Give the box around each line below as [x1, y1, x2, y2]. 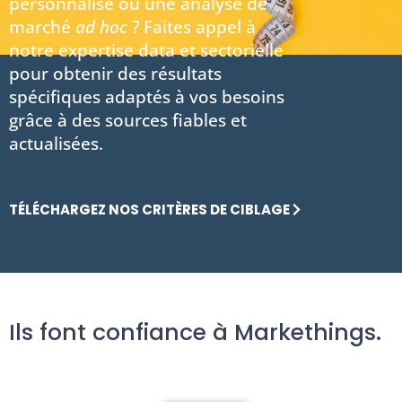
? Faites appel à [127, 15, 256, 39]
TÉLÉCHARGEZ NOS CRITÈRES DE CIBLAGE [9, 199, 290, 219]
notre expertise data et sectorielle [9, 39, 284, 63]
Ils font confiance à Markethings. [9, 317, 381, 349]
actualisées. [9, 132, 103, 156]
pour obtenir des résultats [9, 62, 222, 86]
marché [9, 15, 75, 39]
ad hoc [75, 15, 127, 39]
